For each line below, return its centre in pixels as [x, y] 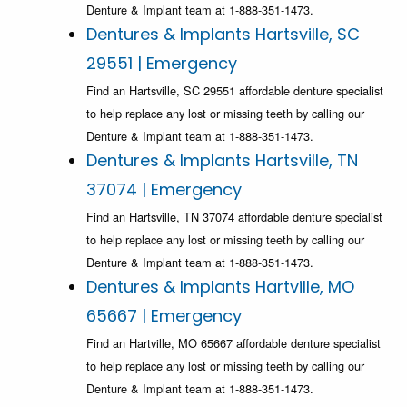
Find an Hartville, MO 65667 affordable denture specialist [233, 343]
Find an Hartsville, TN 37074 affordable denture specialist [234, 217]
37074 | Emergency [164, 190]
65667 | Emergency [164, 316]
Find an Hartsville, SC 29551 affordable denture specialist [235, 91]
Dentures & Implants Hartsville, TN [222, 161]
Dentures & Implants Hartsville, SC [223, 35]
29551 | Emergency [162, 64]
